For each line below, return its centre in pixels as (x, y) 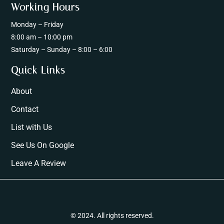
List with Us (32, 127)
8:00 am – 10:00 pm (42, 37)
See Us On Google (43, 145)
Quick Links (38, 70)
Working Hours (45, 7)
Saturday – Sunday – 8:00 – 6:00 (62, 50)
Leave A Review (39, 163)
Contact (25, 109)
